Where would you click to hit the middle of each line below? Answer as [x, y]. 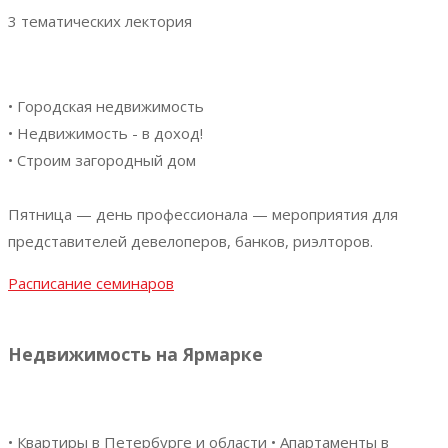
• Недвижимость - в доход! [105, 132]
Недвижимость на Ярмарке [135, 354]
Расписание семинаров [91, 282]
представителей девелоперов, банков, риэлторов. [190, 240]
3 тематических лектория [100, 20]
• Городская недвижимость [106, 105]
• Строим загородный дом [102, 159]
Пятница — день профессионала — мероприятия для [203, 213]
